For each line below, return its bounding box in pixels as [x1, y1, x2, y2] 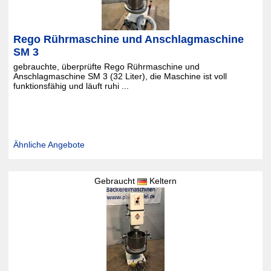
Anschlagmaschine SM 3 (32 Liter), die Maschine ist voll [13, 71, 227, 81]
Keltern [146, 176, 177, 186]
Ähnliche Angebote [13, 140, 85, 149]
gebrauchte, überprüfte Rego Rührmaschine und [13, 62, 200, 71]
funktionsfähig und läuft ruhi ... [13, 81, 129, 91]
